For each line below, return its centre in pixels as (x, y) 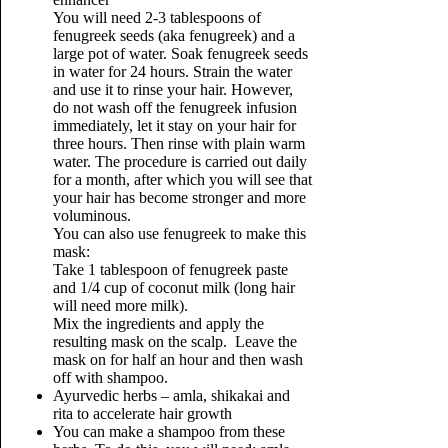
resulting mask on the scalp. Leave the (174, 341)
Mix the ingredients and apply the (158, 323)
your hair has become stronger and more (179, 197)
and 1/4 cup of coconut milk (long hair (173, 287)
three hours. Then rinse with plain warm (178, 143)
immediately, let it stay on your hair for (174, 125)
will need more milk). (122, 305)
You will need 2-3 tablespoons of (156, 17)
